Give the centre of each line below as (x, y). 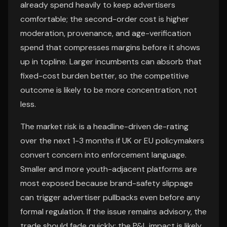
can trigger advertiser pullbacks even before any (110, 197)
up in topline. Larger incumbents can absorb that (111, 62)
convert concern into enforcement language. (103, 155)
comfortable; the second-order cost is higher (105, 19)
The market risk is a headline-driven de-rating (104, 126)
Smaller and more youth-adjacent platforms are (109, 169)
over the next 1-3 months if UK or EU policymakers (112, 141)
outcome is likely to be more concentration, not (109, 90)
